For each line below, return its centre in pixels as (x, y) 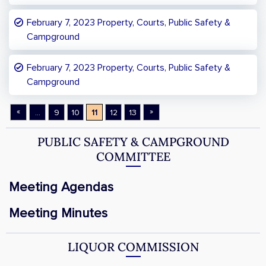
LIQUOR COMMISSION (133, 247)
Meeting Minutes (58, 214)
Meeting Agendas (61, 188)
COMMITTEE (133, 156)
